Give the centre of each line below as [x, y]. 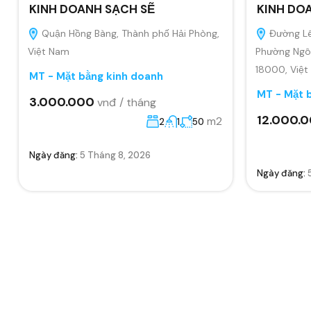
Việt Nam [49, 51]
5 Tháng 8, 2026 [115, 155]
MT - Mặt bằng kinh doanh [96, 76]
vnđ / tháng [127, 102]
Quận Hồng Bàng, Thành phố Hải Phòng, [129, 33]
